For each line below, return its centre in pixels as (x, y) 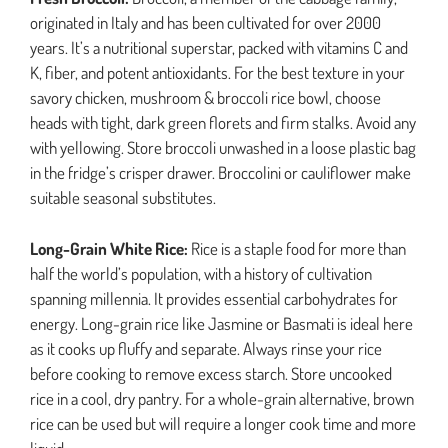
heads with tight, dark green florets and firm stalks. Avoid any (223, 123)
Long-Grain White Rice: (109, 248)
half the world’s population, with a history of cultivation (201, 273)
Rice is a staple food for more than (297, 248)
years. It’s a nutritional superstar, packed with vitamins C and (219, 48)
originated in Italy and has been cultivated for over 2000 (205, 23)
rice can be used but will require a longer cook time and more (223, 423)
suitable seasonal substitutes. (123, 198)
